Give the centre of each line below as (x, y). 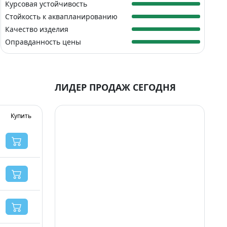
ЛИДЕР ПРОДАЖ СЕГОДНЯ (115, 87)
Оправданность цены (43, 42)
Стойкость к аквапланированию (62, 16)
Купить (21, 116)
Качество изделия (37, 29)
